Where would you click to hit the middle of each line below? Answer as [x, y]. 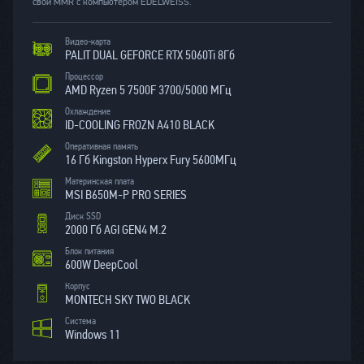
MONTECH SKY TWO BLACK [128, 299]
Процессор [84, 76]
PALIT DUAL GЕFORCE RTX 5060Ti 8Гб [150, 55]
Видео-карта [88, 41]
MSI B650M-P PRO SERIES [126, 195]
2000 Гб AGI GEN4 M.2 [116, 230]
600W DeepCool [102, 264]
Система [80, 321]
